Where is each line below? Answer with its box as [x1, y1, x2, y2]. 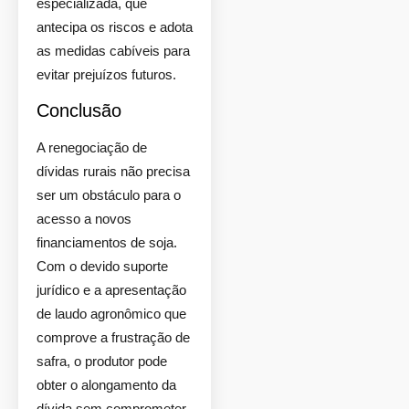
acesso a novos [37, 211, 131, 226]
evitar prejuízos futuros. [37, 67, 176, 82]
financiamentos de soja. [37, 235, 177, 250]
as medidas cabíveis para [37, 43, 190, 58]
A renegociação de [37, 140, 147, 155]
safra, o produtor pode [37, 353, 167, 369]
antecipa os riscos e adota [37, 19, 193, 35]
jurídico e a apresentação [37, 282, 186, 298]
